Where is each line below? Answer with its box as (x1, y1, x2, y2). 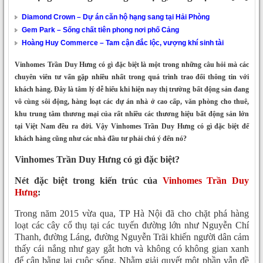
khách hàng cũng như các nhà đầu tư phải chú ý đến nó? (15, 134, 187, 143)
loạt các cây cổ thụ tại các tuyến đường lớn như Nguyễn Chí (15, 220, 249, 230)
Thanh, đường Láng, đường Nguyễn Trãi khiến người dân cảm (15, 231, 249, 242)
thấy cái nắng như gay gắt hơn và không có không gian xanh (15, 243, 249, 254)
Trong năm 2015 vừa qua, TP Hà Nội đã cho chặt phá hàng (15, 208, 249, 218)
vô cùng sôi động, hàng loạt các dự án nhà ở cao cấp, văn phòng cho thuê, (15, 97, 249, 106)
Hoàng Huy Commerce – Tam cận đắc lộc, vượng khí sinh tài (22, 39, 224, 48)
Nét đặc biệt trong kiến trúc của (15, 175, 163, 186)
